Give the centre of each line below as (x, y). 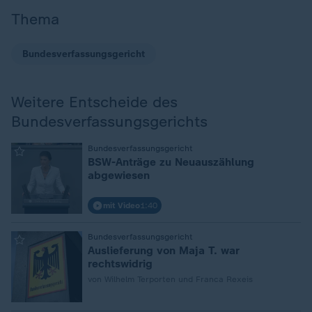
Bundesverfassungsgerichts (109, 122)
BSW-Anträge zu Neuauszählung (171, 162)
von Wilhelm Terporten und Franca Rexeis (170, 279)
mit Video (122, 205)
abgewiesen (119, 175)
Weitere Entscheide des (94, 102)
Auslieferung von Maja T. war (164, 250)
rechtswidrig (120, 264)
